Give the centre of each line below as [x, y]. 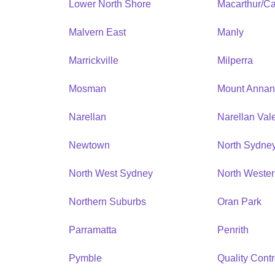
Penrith [233, 230]
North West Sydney [111, 173]
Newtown [89, 145]
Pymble [85, 258]
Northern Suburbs [107, 201]
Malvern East [97, 32]
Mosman [87, 88]
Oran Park [240, 201]
